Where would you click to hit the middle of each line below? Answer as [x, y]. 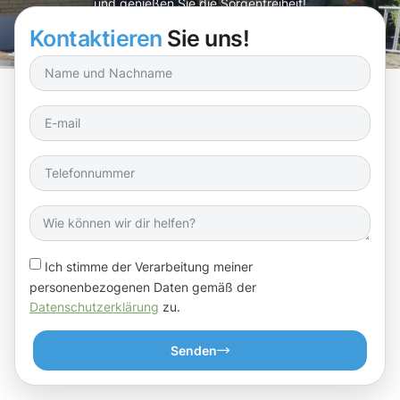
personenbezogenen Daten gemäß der [143, 287]
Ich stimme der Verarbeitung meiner [149, 266]
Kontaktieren [96, 38]
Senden [194, 351]
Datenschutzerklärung [94, 307]
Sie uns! [206, 38]
